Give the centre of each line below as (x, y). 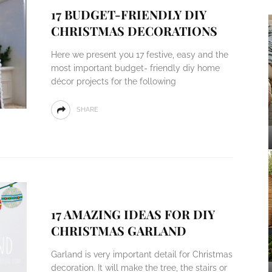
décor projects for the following (113, 81)
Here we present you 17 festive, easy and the (139, 55)
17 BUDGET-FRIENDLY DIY (128, 14)
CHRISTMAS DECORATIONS (134, 31)
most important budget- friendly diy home (135, 68)
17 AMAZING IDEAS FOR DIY (133, 214)
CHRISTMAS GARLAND (118, 230)
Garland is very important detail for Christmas (141, 254)
